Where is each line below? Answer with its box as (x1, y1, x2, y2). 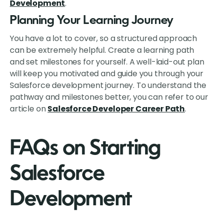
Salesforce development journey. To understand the (10, 80, 207, 91)
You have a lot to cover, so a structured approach (10, 33, 197, 44)
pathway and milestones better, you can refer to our (10, 91, 208, 103)
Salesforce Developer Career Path (47, 103, 185, 115)
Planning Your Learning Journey (10, 15, 174, 27)
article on (10, 103, 48, 115)
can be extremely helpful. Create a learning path (10, 44, 195, 56)
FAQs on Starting (10, 139, 161, 160)
